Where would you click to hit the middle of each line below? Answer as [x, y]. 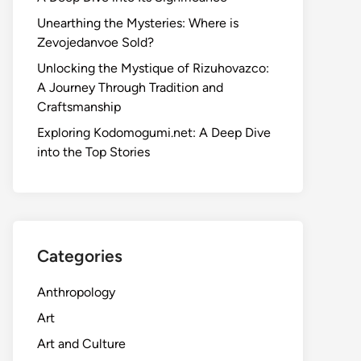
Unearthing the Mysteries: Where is [138, 23]
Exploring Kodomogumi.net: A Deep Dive [154, 133]
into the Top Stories [93, 152]
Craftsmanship [79, 107]
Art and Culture [81, 344]
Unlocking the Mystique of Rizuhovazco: [153, 68]
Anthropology [76, 292]
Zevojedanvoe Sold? [95, 42]
